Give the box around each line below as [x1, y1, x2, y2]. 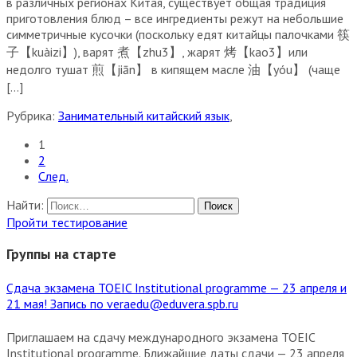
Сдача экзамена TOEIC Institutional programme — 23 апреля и [6, 280, 347, 296]
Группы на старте [6, 245, 116, 263]
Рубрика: [6, 108, 55, 124]
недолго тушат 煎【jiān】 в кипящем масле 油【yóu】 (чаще [6, 61, 340, 77]
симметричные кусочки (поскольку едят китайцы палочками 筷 [6, 26, 350, 42]
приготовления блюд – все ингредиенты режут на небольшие [6, 10, 343, 26]
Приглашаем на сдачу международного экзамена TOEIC [6, 328, 315, 345]
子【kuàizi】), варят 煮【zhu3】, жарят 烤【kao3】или [6, 44, 308, 60]
